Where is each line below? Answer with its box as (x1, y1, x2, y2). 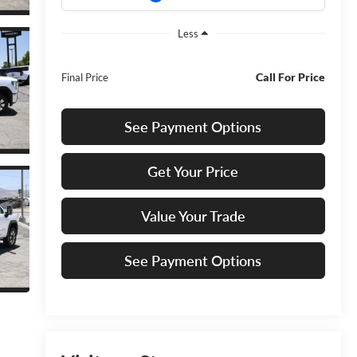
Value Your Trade (140, 206, 245, 225)
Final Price (61, 70, 108, 84)
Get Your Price (147, 162, 239, 180)
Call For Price (255, 69, 325, 84)
